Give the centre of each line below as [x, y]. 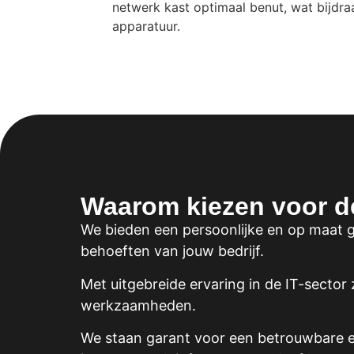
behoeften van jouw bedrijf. [172, 251]
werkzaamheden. [138, 305]
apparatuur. [146, 26]
